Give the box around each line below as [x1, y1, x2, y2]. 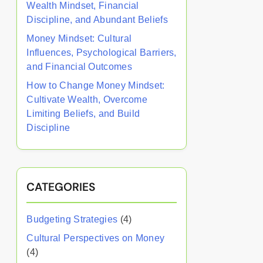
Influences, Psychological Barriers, [26, 48, 177, 58]
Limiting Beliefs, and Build [26, 109, 140, 119]
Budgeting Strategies [26, 214, 118, 224]
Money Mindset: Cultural [26, 33, 132, 43]
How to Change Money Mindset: [26, 80, 165, 90]
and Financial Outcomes [26, 62, 132, 72]
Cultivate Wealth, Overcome [26, 95, 148, 104]
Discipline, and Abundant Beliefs [26, 15, 168, 25]
